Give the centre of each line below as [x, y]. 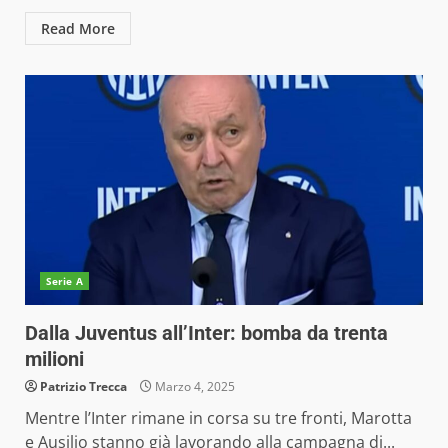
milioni [54, 359]
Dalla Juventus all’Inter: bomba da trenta [206, 333]
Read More [78, 28]
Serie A [64, 281]
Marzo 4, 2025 [193, 386]
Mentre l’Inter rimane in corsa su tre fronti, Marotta [218, 418]
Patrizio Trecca [83, 386]
